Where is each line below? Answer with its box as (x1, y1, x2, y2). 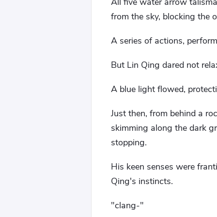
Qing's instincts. (111, 175, 173, 187)
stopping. (111, 137, 147, 148)
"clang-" (111, 200, 144, 211)
